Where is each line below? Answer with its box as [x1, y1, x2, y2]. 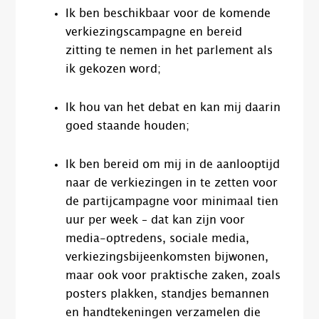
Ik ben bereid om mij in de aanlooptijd [66, 159, 281, 171]
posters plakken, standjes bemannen [66, 288, 270, 300]
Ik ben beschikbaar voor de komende [66, 8, 271, 20]
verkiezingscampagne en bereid [66, 26, 243, 38]
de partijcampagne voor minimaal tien [66, 196, 279, 208]
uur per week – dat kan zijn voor [66, 214, 246, 226]
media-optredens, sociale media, [66, 233, 250, 245]
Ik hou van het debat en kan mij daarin [66, 102, 281, 114]
